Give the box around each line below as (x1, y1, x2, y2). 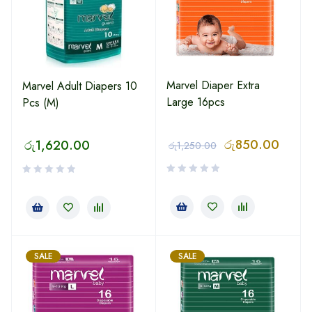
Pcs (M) (22, 95, 59, 111)
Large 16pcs (166, 93, 225, 110)
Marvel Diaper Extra (166, 77, 260, 93)
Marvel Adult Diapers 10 (22, 78, 137, 94)
